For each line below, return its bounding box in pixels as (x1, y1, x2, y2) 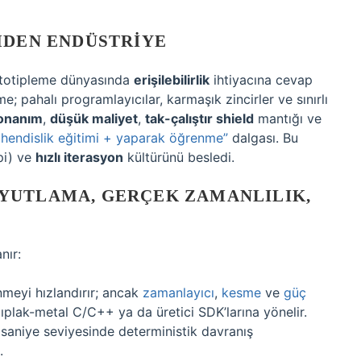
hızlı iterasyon (35, 149, 123, 165)
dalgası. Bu (228, 130, 298, 146)
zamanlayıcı (143, 284, 214, 301)
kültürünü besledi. (123, 149, 234, 165)
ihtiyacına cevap (210, 72, 313, 88)
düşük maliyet (50, 110, 138, 127)
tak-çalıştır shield (145, 110, 254, 127)
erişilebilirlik (134, 72, 210, 88)
